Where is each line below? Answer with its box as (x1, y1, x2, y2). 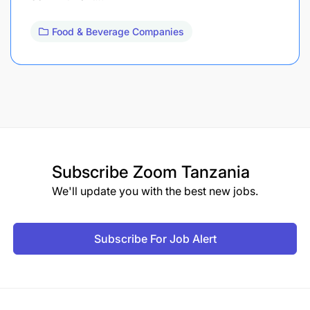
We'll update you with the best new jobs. (52, 183, 258, 198)
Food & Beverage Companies (52, 25, 184, 37)
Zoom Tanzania (133, 161, 250, 182)
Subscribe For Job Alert (93, 231, 217, 246)
